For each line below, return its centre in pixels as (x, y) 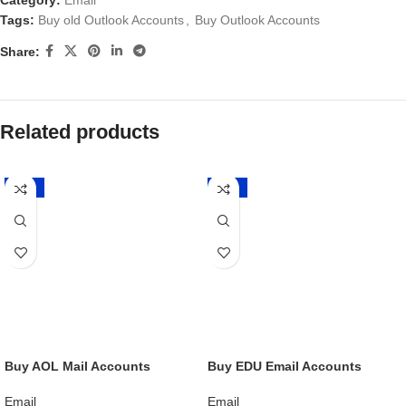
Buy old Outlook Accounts (111, 20)
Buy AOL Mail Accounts (77, 367)
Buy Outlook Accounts (257, 20)
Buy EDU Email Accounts (285, 367)
